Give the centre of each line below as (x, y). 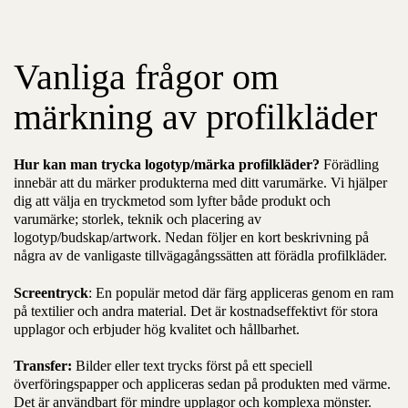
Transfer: (43, 366)
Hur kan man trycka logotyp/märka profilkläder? (168, 164)
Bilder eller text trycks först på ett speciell (192, 366)
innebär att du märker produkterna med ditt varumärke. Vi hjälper (200, 182)
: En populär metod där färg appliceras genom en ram (241, 292)
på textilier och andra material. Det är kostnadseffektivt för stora (196, 311)
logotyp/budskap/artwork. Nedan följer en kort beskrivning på (191, 237)
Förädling (351, 164)
